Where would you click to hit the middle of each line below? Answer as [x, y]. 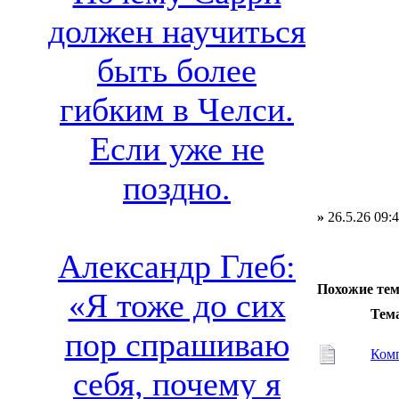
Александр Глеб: [177, 267]
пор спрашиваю [177, 345]
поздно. [177, 188]
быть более [177, 71]
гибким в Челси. [177, 110]
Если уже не [177, 149]
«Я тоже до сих [177, 306]
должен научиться [177, 32]
